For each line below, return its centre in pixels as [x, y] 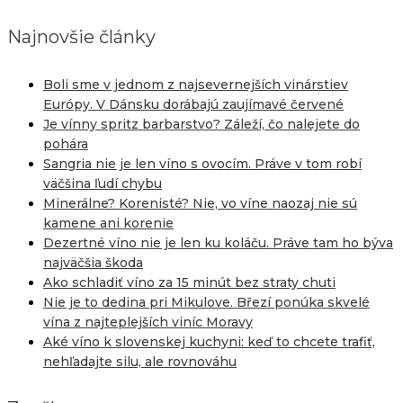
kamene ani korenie [108, 223]
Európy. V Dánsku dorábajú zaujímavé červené [193, 104]
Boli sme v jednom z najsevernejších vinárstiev [196, 84]
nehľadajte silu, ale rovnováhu [140, 361]
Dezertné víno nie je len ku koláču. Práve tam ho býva [218, 242]
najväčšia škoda [93, 262]
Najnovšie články [81, 37]
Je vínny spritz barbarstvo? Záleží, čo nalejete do [201, 124]
